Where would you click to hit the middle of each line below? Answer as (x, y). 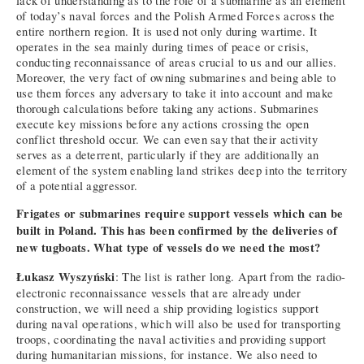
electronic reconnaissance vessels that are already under (159, 293)
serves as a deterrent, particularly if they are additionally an (168, 154)
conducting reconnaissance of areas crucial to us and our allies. (177, 62)
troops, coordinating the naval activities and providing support (171, 340)
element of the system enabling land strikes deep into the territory (182, 170)
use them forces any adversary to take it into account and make (175, 93)
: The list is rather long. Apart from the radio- (230, 277)
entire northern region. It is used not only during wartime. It (167, 31)
